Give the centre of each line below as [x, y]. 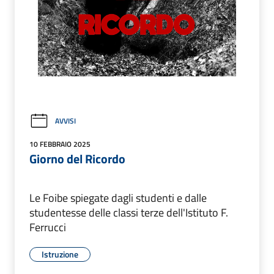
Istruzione [60, 254]
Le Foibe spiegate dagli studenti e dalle [118, 198]
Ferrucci [48, 227]
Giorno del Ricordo [77, 158]
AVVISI [65, 121]
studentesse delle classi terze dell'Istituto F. [129, 212]
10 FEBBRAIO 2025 [60, 144]
